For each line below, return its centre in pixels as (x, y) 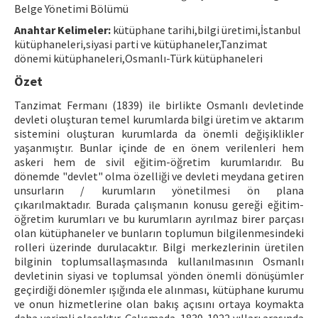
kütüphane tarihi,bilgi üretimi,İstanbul (206, 30)
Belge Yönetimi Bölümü (71, 9)
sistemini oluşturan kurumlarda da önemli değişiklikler (159, 133)
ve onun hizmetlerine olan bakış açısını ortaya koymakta (159, 304)
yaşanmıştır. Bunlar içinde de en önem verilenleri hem (159, 148)
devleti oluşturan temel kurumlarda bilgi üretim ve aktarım (159, 119)
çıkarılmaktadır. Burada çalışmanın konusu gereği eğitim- (159, 204)
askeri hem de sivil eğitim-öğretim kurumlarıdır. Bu (159, 162)
